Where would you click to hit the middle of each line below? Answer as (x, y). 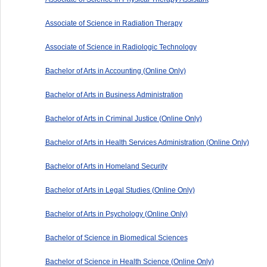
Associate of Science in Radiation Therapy (114, 23)
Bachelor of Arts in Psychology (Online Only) (116, 214)
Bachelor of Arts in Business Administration (114, 94)
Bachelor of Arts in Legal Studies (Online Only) (120, 190)
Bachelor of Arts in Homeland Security (106, 166)
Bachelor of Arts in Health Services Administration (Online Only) (147, 142)
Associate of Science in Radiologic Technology (121, 47)
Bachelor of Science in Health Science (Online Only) (129, 261)
